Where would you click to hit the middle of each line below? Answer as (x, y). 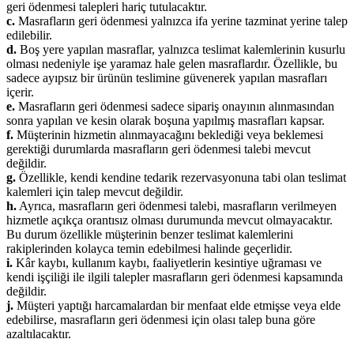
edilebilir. (29, 35)
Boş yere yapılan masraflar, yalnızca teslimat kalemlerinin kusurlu (181, 49)
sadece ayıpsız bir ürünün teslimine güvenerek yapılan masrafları (167, 77)
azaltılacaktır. (39, 333)
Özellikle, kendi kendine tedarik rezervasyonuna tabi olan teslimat (181, 177)
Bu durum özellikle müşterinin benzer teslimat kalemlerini (150, 234)
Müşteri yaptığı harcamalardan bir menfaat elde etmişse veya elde (177, 305)
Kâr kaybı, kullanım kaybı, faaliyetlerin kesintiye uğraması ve (167, 262)
